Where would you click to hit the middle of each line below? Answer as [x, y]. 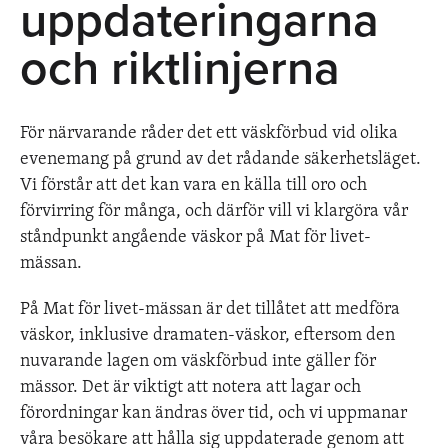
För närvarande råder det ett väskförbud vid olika [209, 130]
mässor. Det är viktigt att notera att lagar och [190, 384]
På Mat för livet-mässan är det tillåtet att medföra [210, 306]
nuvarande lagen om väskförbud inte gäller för [198, 358]
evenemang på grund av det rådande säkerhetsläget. [220, 156]
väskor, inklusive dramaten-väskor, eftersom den [207, 332]
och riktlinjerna [180, 68]
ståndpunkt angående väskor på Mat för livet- [195, 234]
